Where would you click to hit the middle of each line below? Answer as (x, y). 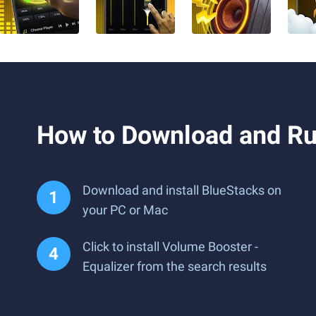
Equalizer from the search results (175, 266)
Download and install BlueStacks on (182, 190)
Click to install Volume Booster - (170, 247)
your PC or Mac (125, 210)
